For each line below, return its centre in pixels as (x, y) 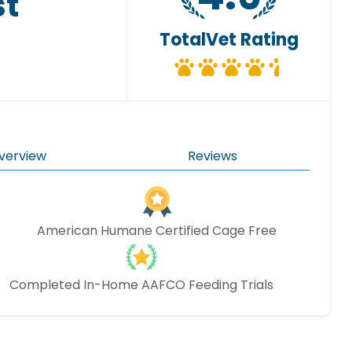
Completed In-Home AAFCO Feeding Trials (141, 285)
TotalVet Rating (229, 39)
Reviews (212, 156)
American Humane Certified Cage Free (157, 231)
